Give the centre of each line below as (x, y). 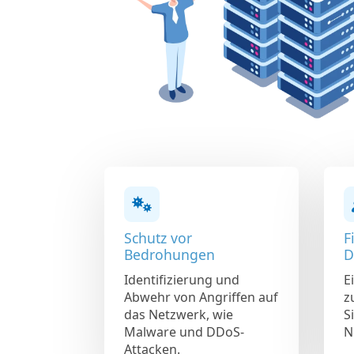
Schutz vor (158, 237)
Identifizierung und (182, 279)
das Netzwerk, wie (179, 314)
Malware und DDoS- (184, 331)
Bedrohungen (169, 254)
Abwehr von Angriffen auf (201, 297)
